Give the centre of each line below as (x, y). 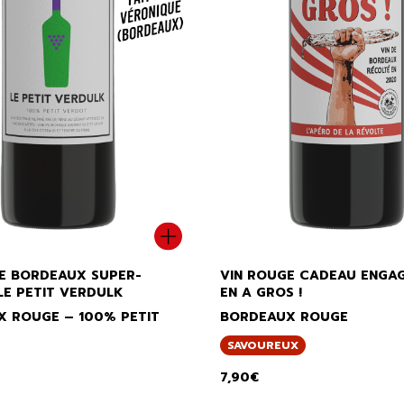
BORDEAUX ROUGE (284, 317)
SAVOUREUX (263, 345)
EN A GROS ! (261, 292)
